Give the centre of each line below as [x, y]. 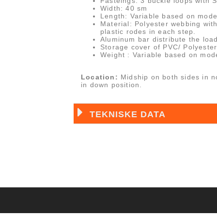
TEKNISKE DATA [128, 114]
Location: [100, 77]
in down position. [112, 85]
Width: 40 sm [124, 8]
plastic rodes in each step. [148, 31]
